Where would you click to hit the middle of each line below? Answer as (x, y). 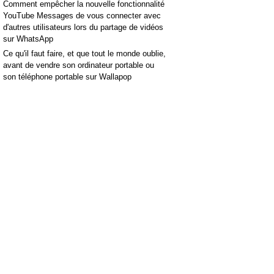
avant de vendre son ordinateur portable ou (79, 65)
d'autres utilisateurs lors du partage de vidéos (83, 27)
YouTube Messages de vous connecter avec (82, 15)
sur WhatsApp (28, 39)
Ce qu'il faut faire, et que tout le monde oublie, (84, 53)
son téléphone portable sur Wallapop (67, 76)
